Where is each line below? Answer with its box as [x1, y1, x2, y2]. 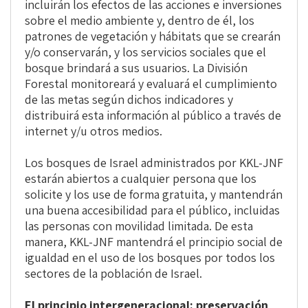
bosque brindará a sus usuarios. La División [25, 60, 247, 76]
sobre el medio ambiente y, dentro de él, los [25, 12, 254, 29]
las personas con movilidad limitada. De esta [25, 218, 253, 234]
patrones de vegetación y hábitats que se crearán [25, 28, 280, 45]
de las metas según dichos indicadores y [25, 91, 233, 108]
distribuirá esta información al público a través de [25, 107, 281, 124]
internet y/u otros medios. [25, 123, 162, 140]
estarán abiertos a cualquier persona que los [25, 170, 256, 187]
